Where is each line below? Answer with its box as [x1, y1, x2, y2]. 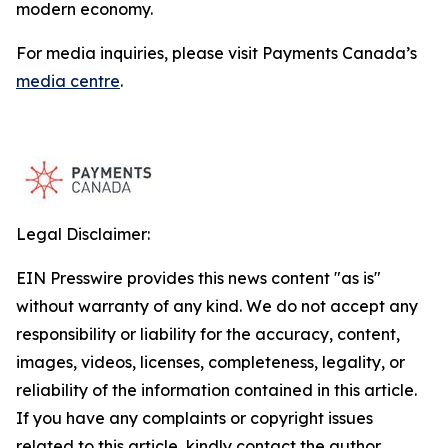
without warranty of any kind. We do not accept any [16, 296, 418, 316]
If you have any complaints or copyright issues [16, 408, 373, 428]
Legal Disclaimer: [16, 224, 150, 244]
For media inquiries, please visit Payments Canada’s [16, 43, 417, 63]
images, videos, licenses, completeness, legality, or [16, 352, 405, 372]
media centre [16, 71, 120, 91]
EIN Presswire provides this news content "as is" [16, 268, 381, 288]
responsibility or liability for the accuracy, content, [16, 324, 400, 344]
